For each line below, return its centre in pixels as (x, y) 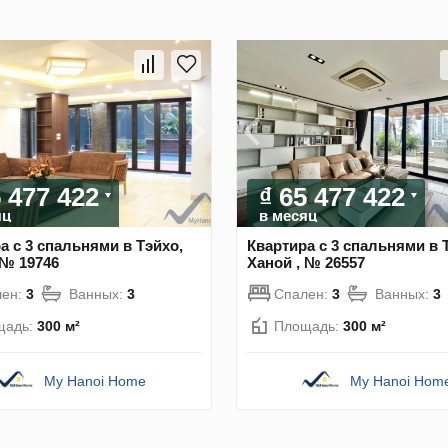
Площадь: (308, 325)
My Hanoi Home (95, 380)
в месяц (288, 215)
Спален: (303, 293)
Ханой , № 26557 (306, 262)
